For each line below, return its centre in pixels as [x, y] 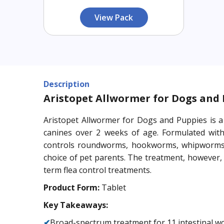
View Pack [114, 17]
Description [66, 84]
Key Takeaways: [76, 205]
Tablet [114, 187]
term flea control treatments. [97, 170]
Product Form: [72, 187]
